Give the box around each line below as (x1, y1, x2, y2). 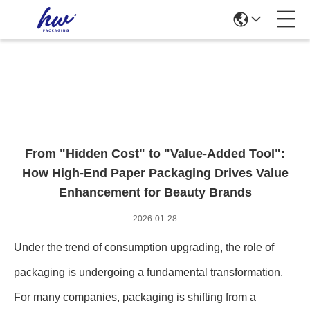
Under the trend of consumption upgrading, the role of (14, 241, 274, 253)
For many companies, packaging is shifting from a (14, 291, 256, 303)
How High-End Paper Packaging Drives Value (21, 166, 289, 180)
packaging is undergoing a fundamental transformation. (14, 266, 283, 278)
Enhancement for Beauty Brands (58, 185, 252, 199)
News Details (104, 76, 206, 95)
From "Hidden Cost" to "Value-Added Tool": (25, 147, 285, 161)
